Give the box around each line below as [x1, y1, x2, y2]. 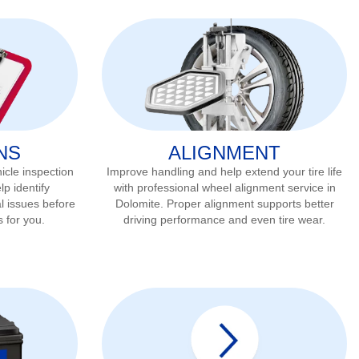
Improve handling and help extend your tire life [107, 164, 342, 178]
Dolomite [115, 196, 160, 210]
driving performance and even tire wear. [123, 212, 325, 226]
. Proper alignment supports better [159, 196, 334, 210]
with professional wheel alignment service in [113, 180, 336, 194]
